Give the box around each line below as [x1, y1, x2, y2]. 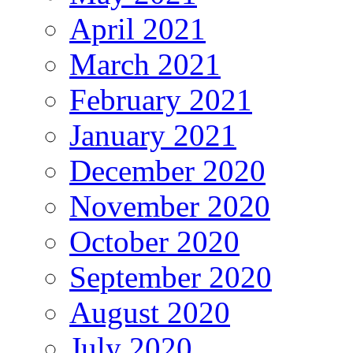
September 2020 [69, 259, 272, 294]
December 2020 [69, 153, 266, 188]
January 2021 [69, 117, 236, 152]
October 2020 [69, 224, 240, 258]
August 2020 [69, 295, 230, 329]
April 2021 [69, 11, 206, 46]
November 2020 [69, 188, 270, 223]
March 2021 [69, 46, 221, 81]
